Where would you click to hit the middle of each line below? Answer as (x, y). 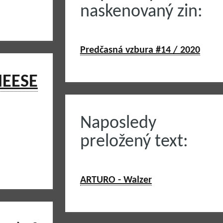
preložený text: (134, 142)
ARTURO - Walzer (116, 180)
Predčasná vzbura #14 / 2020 (140, 50)
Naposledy (118, 123)
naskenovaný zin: (141, 12)
